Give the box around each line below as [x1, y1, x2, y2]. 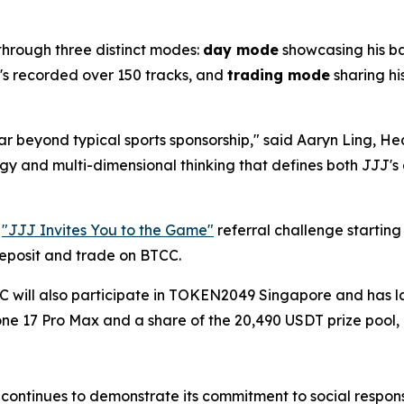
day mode [203, 41, 279, 59]
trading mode [227, 66, 330, 84]
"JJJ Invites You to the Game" [2, 221, 214, 239]
